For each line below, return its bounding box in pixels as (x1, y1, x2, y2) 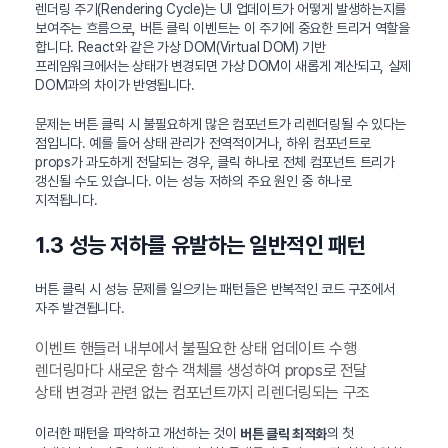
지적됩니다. (35, 192, 98, 209)
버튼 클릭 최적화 (240, 426, 327, 443)
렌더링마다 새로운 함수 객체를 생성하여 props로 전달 (35, 361, 367, 381)
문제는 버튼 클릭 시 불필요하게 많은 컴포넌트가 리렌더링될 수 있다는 (35, 116, 407, 133)
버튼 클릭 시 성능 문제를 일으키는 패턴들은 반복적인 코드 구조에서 (35, 281, 395, 298)
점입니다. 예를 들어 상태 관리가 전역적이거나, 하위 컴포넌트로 (35, 135, 372, 152)
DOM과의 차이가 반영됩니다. (35, 77, 195, 94)
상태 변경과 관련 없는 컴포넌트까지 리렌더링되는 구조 (35, 383, 370, 403)
